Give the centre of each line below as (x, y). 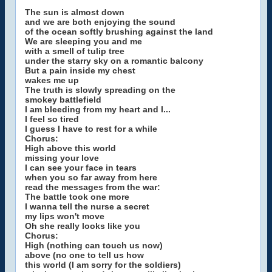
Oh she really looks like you (83, 226)
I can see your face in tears (81, 168)
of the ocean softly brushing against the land (119, 32)
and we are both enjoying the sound (100, 22)
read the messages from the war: (93, 187)
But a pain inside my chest (80, 70)
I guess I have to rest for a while (91, 129)
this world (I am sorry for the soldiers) (103, 265)
